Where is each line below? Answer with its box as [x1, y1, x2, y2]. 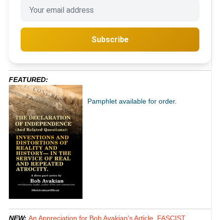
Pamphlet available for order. [87, 97, 177, 106]
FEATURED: [8, 76, 48, 84]
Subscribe [91, 35, 129, 45]
